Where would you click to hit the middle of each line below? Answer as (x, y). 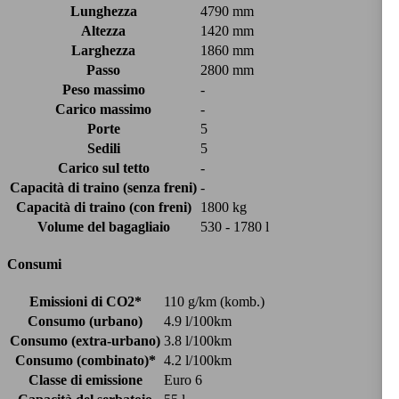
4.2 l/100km (198, 361)
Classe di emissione (85, 380)
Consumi (34, 265)
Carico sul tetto (103, 167)
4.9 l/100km (198, 322)
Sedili (103, 148)
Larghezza (103, 50)
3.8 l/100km (198, 341)
